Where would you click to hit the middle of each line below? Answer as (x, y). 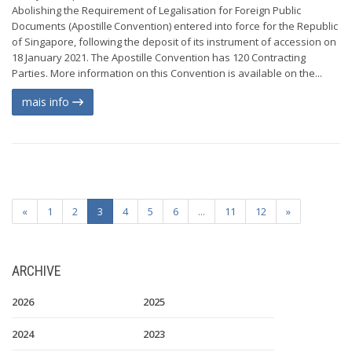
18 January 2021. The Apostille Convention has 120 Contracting (159, 57)
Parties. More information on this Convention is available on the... (167, 73)
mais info (47, 102)
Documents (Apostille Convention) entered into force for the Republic (175, 26)
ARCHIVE (37, 271)
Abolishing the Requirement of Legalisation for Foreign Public (156, 10)
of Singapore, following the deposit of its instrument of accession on (174, 42)
